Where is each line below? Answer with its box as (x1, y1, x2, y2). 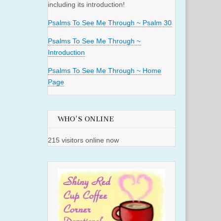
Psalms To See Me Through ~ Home (48, 67, 161, 75)
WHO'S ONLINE (58, 115, 114, 124)
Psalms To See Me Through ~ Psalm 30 (48, 19, 172, 27)
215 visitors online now (48, 136, 119, 145)
